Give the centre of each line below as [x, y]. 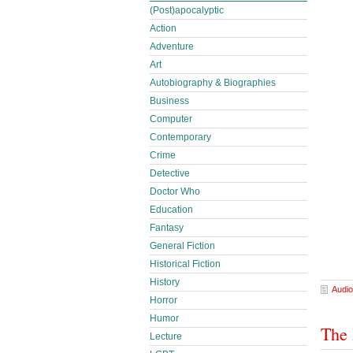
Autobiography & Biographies [213, 83]
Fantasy [167, 228]
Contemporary [180, 137]
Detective [170, 173]
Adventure [172, 46]
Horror [163, 300]
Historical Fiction [185, 264]
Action [163, 28]
